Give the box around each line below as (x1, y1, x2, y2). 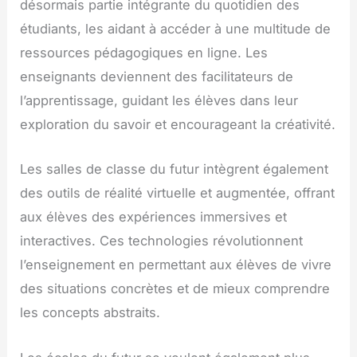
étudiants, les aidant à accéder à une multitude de (20, 21, 331, 37)
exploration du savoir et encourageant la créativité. (20, 116, 336, 133)
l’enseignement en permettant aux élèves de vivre (20, 257, 332, 273)
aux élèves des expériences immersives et (20, 209, 288, 226)
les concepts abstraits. (20, 304, 161, 321)
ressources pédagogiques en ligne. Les (20, 45, 269, 61)
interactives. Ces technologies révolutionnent (20, 233, 304, 249)
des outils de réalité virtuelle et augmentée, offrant (20, 185, 335, 202)
